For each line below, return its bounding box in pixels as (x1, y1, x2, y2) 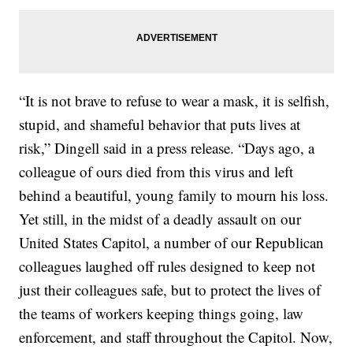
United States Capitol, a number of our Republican (19, 232, 325, 253)
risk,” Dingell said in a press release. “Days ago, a (19, 138, 315, 158)
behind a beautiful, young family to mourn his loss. (19, 185, 329, 206)
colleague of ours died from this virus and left (19, 162, 294, 182)
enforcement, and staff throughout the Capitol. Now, (19, 327, 333, 347)
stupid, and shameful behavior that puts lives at (19, 114, 301, 135)
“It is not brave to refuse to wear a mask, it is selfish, (19, 91, 330, 111)
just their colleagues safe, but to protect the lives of (19, 280, 321, 300)
